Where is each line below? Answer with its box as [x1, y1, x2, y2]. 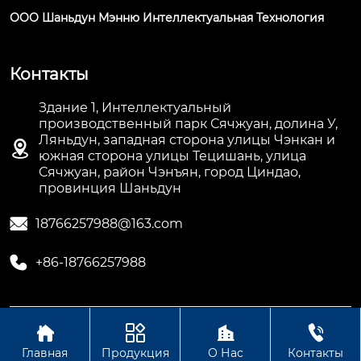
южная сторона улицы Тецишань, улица [39, 148, 306, 164]
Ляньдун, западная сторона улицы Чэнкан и [39, 132, 335, 148]
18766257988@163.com [35, 216, 183, 232]
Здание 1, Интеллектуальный [39, 100, 231, 116]
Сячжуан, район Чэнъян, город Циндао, [39, 164, 301, 180]
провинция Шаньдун [39, 180, 181, 197]
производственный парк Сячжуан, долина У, [39, 116, 338, 132]
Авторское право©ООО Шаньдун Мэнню [10, 323, 251, 338]
